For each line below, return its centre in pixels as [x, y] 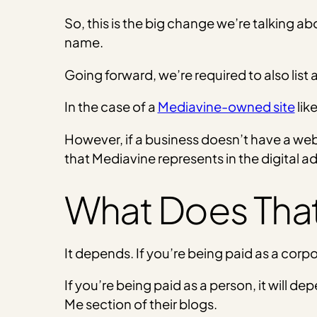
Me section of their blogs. [140, 304]
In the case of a [111, 107]
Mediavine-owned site [226, 107]
